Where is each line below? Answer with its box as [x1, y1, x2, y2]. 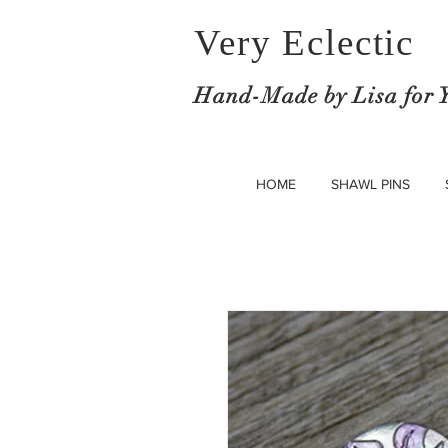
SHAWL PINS [330, 176, 410, 192]
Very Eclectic [194, 22, 415, 63]
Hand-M [194, 82, 282, 109]
